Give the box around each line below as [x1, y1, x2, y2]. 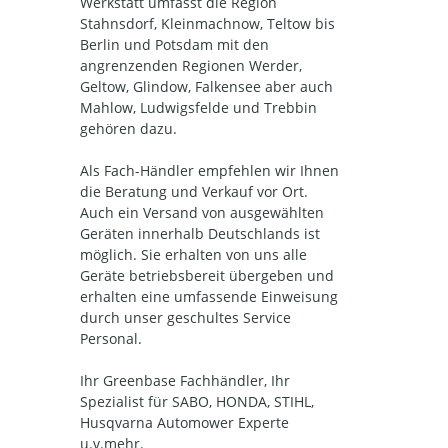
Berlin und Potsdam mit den [80, 35, 269, 54]
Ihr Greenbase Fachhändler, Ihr [80, 371, 290, 390]
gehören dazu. [80, 119, 177, 138]
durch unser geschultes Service [80, 308, 291, 327]
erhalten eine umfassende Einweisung [80, 287, 338, 306]
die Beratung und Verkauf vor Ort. [80, 182, 308, 201]
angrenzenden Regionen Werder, [80, 56, 302, 75]
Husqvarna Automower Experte [80, 413, 289, 432]
